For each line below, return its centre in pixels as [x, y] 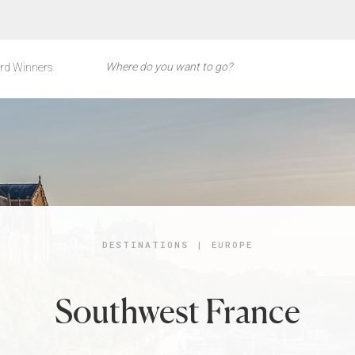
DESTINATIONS [145, 244]
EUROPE [232, 244]
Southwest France [177, 311]
